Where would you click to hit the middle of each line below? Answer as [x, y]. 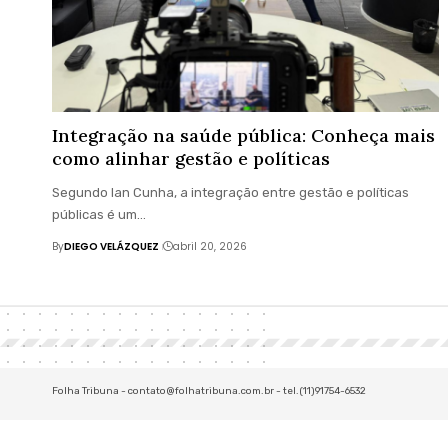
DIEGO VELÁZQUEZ [111, 247]
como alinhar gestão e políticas [191, 159]
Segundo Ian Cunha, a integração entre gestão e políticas [230, 193]
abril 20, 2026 [209, 247]
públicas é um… [99, 215]
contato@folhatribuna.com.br [201, 391]
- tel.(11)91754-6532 [320, 391]
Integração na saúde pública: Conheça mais [243, 136]
